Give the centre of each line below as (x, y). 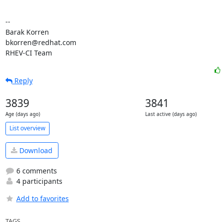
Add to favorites (42, 199)
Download (35, 150)
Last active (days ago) (171, 114)
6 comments (35, 171)
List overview (27, 128)
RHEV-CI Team (28, 53)
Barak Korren (27, 32)
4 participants (38, 181)
